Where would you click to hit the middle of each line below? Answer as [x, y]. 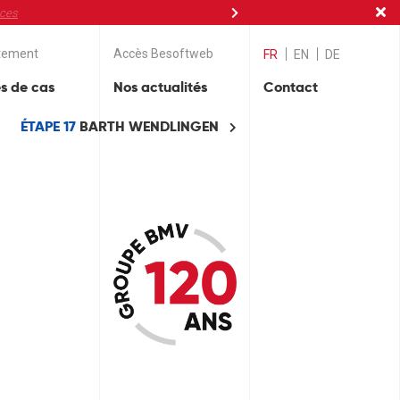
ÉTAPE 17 [50, 126]
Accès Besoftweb [163, 53]
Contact [291, 87]
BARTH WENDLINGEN [149, 126]
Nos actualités [160, 87]
